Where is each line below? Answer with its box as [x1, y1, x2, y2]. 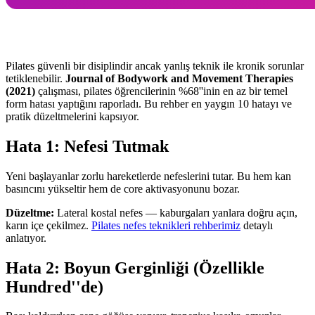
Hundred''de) [6, 277, 103, 296]
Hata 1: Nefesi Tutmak [6, 136, 169, 155]
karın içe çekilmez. [6, 219, 91, 231]
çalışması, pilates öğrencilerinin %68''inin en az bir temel [35, 84, 288, 97]
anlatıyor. [6, 231, 46, 244]
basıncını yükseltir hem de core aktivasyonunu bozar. [6, 182, 240, 195]
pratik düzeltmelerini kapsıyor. [6, 110, 139, 122]
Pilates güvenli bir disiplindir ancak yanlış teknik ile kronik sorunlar [6, 59, 304, 72]
